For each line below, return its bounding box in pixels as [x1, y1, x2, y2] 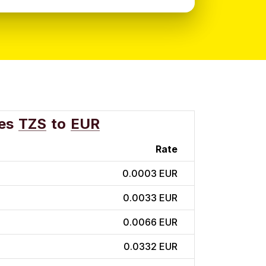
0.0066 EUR [123, 216, 178, 229]
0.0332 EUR [123, 240, 178, 253]
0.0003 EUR [122, 167, 178, 180]
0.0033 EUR [123, 192, 178, 204]
